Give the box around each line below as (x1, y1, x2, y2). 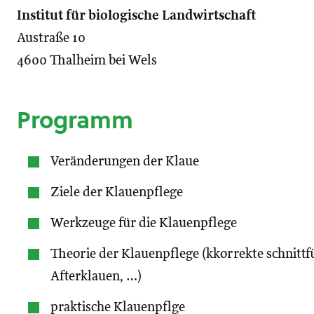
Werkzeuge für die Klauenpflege (50, 217, 237, 231)
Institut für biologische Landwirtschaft (17, 9, 257, 23)
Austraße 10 (17, 32, 86, 46)
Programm (17, 104, 133, 137)
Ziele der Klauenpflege (50, 186, 183, 200)
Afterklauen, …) (50, 270, 142, 284)
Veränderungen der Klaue (50, 155, 199, 169)
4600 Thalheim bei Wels (17, 54, 157, 68)
